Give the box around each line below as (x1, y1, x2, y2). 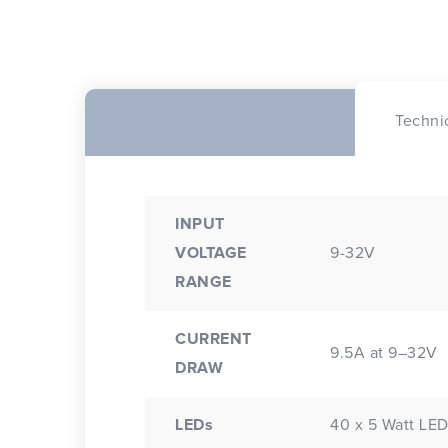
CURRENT (175, 331, 252, 347)
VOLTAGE (175, 245, 247, 261)
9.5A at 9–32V (330, 345, 438, 361)
